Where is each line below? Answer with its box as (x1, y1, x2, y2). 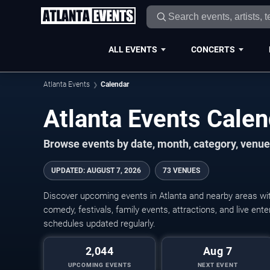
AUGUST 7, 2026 (87, 166, 141, 175)
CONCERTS (190, 44, 235, 54)
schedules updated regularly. (43, 218, 155, 229)
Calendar (101, 80, 129, 89)
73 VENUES (163, 166, 200, 175)
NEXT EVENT (197, 262, 238, 268)
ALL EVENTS (108, 44, 157, 54)
